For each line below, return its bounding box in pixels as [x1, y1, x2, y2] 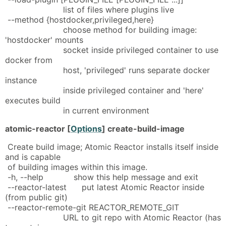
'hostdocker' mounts [5, 34, 83, 45]
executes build [5, 95, 61, 105]
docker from [5, 54, 52, 65]
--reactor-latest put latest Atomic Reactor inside [5, 182, 204, 192]
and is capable [5, 151, 61, 162]
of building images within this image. [5, 161, 147, 172]
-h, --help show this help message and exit [5, 172, 198, 182]
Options [71, 123, 102, 134]
